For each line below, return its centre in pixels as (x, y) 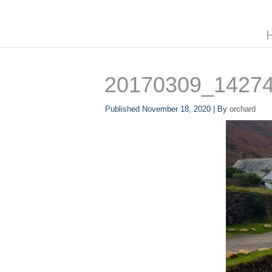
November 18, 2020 (176, 109)
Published (122, 109)
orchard (243, 109)
